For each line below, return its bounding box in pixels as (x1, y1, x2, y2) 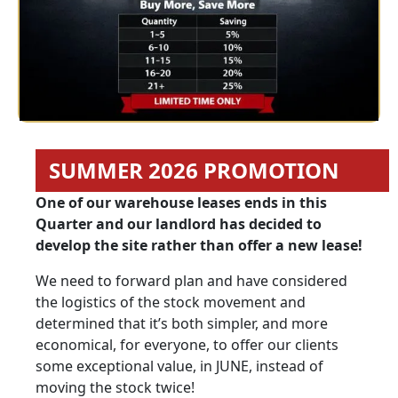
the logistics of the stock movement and (36, 291, 306, 312)
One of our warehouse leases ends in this (36, 192, 327, 212)
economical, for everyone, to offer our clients (36, 334, 338, 354)
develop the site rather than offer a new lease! (36, 235, 362, 255)
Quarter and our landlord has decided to (36, 213, 322, 234)
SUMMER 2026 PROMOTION (49, 155, 339, 185)
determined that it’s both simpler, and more (36, 313, 328, 333)
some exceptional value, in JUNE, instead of (36, 355, 323, 376)
